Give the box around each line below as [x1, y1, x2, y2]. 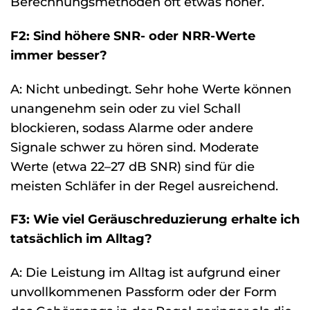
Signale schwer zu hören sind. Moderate [10, 139, 259, 154]
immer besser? [10, 47, 107, 62]
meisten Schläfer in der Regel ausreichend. [10, 178, 278, 193]
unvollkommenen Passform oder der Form [10, 284, 277, 300]
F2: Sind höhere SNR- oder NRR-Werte [10, 28, 255, 43]
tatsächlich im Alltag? [10, 231, 152, 246]
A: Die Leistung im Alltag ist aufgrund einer [10, 265, 280, 280]
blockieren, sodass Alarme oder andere [10, 120, 253, 135]
